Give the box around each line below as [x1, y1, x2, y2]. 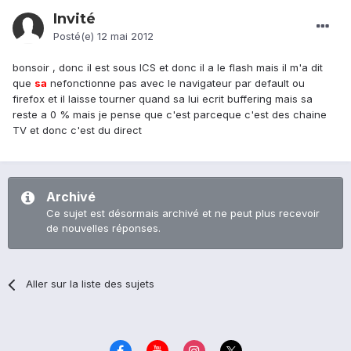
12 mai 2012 [97, 30, 154, 43]
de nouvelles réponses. [46, 222, 161, 235]
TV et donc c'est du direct [13, 124, 142, 137]
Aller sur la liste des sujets [26, 277, 155, 291]
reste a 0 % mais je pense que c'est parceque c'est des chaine [13, 108, 327, 121]
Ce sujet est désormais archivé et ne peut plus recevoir [46, 207, 320, 220]
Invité [53, 10, 96, 28]
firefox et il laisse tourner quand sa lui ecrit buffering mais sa [13, 92, 313, 106]
